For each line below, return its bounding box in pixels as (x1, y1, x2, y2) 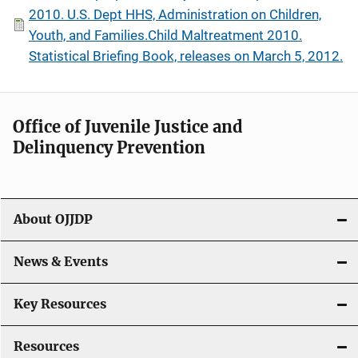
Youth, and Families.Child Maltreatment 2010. (29, 26, 302, 43)
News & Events (14, 253, 108, 269)
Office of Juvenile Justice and (13, 116, 243, 137)
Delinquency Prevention (13, 137, 205, 157)
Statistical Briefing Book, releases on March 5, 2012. (29, 47, 343, 64)
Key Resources (14, 296, 106, 312)
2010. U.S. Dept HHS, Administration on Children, (29, 6, 321, 22)
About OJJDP (14, 211, 93, 227)
